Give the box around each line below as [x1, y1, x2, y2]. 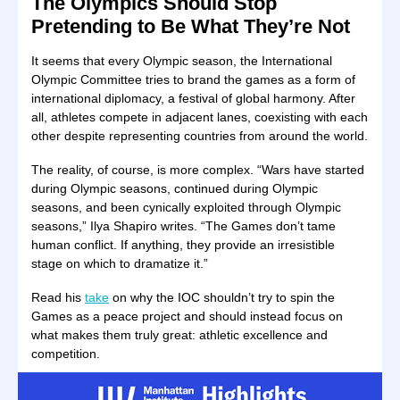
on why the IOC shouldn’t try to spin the [109, 290, 335, 304]
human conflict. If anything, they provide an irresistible [31, 237, 335, 252]
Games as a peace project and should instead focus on [31, 309, 343, 323]
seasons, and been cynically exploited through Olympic [31, 200, 341, 214]
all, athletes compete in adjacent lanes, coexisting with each [31, 110, 368, 124]
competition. [31, 346, 100, 361]
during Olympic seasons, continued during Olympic [31, 181, 318, 196]
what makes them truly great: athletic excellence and [31, 328, 328, 342]
